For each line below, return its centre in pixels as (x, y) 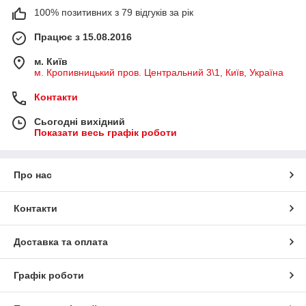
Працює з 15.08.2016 (83, 37)
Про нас (33, 175)
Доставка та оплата (61, 241)
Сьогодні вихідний (80, 121)
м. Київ (51, 61)
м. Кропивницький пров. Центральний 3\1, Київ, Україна (159, 72)
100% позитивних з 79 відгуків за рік (114, 12)
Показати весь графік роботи (106, 132)
